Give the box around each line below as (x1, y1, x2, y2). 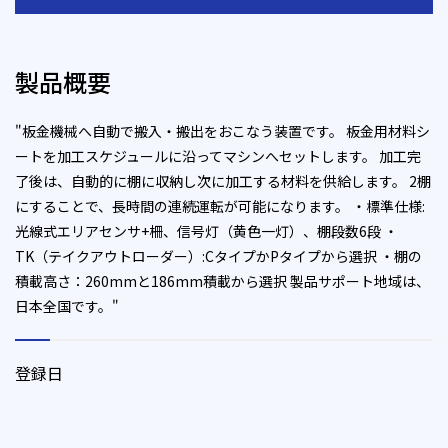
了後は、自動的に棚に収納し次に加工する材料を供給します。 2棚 (15, 171, 431, 192)
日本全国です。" (15, 296, 119, 317)
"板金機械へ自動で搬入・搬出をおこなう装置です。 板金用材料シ (15, 121, 430, 142)
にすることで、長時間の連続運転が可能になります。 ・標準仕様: (15, 196, 425, 217)
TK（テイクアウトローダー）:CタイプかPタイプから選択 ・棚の (15, 246, 422, 267)
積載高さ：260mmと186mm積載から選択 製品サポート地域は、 (15, 271, 430, 292)
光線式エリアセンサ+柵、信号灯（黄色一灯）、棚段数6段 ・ (15, 221, 398, 242)
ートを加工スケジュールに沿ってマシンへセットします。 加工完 (15, 146, 421, 167)
